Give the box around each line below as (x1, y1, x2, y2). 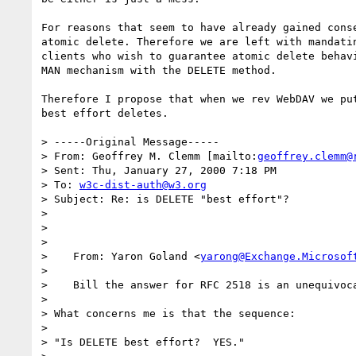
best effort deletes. (41, 106, 168, 119)
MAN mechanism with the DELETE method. (41, 64, 277, 76)
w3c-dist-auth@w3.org (79, 178, 207, 191)
